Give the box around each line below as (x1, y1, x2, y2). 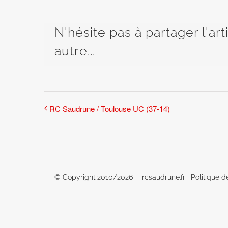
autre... (54, 43, 95, 59)
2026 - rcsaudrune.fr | (117, 173, 191, 182)
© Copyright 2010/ (54, 173, 118, 182)
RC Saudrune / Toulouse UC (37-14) (49, 103, 170, 115)
